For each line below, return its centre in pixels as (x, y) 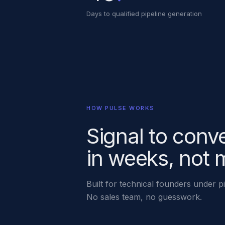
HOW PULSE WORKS (121, 108)
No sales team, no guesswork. (144, 197)
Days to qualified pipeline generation (144, 13)
